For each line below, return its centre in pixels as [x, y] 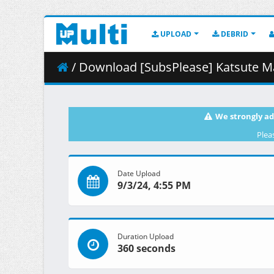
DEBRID [234, 34]
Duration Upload [146, 236]
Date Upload [139, 173]
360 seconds [146, 249]
